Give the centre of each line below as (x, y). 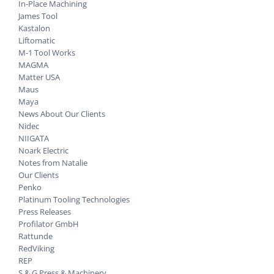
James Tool (38, 16)
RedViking (36, 248)
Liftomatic (37, 40)
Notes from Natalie (53, 162)
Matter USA (39, 77)
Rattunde (35, 236)
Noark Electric (43, 150)
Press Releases (45, 211)
